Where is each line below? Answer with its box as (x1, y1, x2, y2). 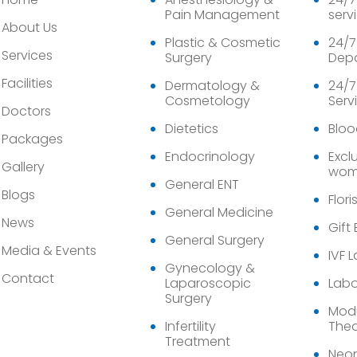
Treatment (164, 332, 230, 351)
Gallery (2, 158, 45, 176)
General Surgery (164, 231, 265, 249)
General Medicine (164, 203, 273, 222)
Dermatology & (164, 76, 260, 95)
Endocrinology (164, 147, 255, 166)
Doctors (2, 102, 51, 120)
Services (2, 46, 53, 65)
